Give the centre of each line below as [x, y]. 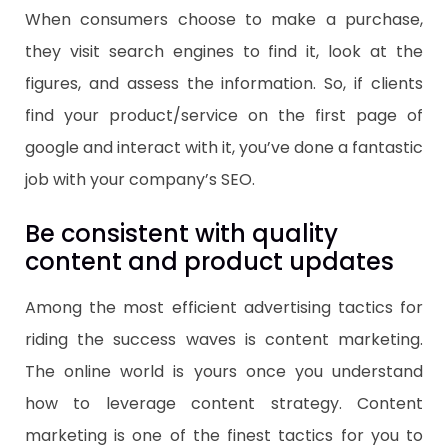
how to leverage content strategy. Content [224, 403]
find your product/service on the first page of [224, 115]
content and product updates [209, 261]
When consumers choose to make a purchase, [224, 19]
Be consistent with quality [181, 233]
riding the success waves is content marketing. [224, 339]
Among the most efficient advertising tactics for [224, 307]
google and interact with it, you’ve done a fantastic [224, 147]
